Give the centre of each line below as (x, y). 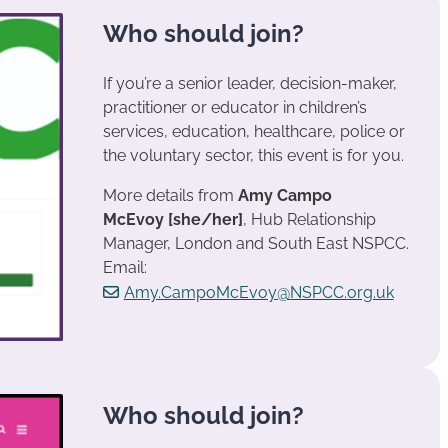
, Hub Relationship (309, 220)
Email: (124, 268)
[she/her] (205, 220)
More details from (170, 196)
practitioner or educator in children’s (234, 108)
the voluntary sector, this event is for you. (253, 156)
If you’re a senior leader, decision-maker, (249, 84)
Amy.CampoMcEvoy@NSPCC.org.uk (258, 293)
